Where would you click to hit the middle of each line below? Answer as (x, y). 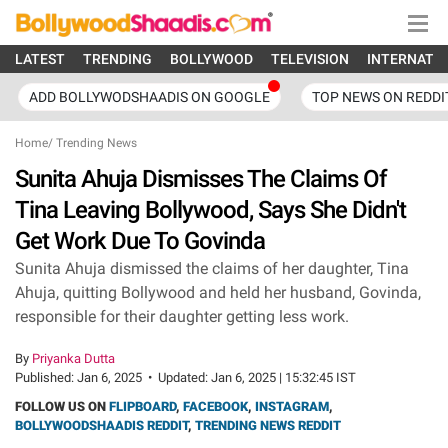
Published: (46, 377)
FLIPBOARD (142, 406)
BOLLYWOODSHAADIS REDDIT (101, 425)
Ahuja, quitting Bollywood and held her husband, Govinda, (218, 292)
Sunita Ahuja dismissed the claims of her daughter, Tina (212, 268)
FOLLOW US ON (62, 406)
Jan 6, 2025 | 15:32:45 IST (283, 377)
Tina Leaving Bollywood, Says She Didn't (210, 210)
